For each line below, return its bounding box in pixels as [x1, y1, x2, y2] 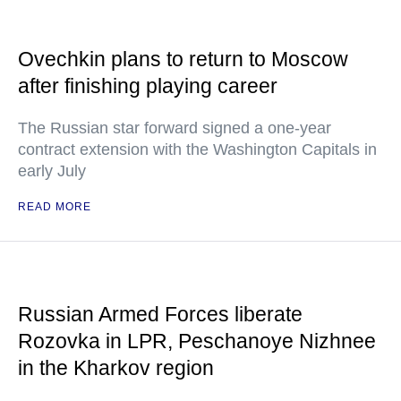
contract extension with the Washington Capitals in [18, 141, 377, 159]
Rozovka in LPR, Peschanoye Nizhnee [18, 329, 376, 354]
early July [18, 162, 86, 181]
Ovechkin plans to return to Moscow [18, 47, 348, 72]
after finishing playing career [18, 74, 277, 98]
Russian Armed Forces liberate [18, 303, 303, 327]
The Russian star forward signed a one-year [18, 119, 331, 138]
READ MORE [18, 200, 91, 214]
